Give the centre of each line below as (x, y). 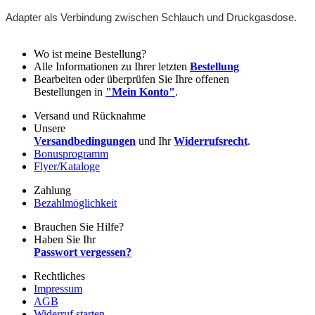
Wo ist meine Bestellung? (90, 53)
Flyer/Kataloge (67, 166)
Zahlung (52, 190)
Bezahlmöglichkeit (75, 202)
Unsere (50, 128)
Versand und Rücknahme (90, 115)
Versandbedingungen (85, 141)
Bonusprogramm (71, 153)
